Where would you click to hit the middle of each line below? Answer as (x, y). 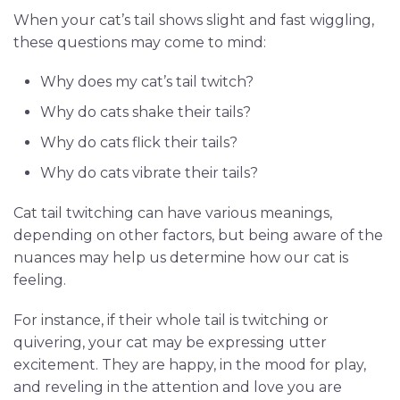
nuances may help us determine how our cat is (181, 257)
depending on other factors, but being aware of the (198, 235)
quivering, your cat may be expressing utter (170, 342)
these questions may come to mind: (140, 42)
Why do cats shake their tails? (146, 112)
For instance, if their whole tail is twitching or (171, 320)
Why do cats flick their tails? (139, 142)
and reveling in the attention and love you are (178, 387)
